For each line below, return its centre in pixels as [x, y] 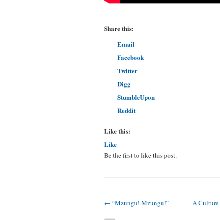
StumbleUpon [136, 97]
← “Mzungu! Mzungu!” [137, 203]
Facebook [131, 57]
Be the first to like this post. [140, 155]
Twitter [127, 70]
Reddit [126, 110]
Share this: [119, 28]
